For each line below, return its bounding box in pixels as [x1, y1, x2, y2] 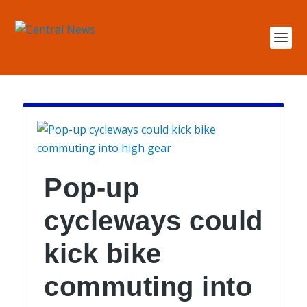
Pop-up [44, 173, 140, 203]
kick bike [44, 238, 162, 269]
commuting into [44, 271, 253, 302]
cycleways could [44, 206, 263, 236]
